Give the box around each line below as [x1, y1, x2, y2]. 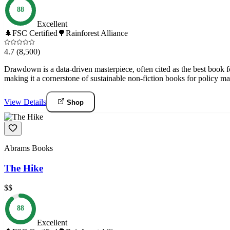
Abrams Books [4, 143, 53, 152]
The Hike [4, 162, 43, 174]
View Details [4, 97, 46, 106]
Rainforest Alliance [66, 28, 128, 37]
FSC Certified [12, 28, 57, 37]
